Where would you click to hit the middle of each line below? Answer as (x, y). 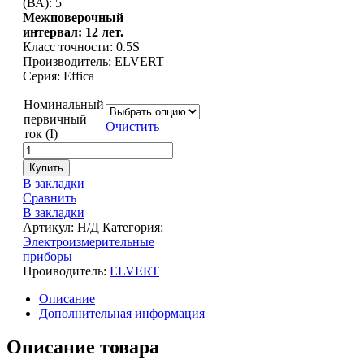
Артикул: (50, 227)
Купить (46, 167)
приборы (48, 256)
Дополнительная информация (122, 313)
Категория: (133, 227)
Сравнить (50, 197)
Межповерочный (73, 17)
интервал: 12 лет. (73, 32)
